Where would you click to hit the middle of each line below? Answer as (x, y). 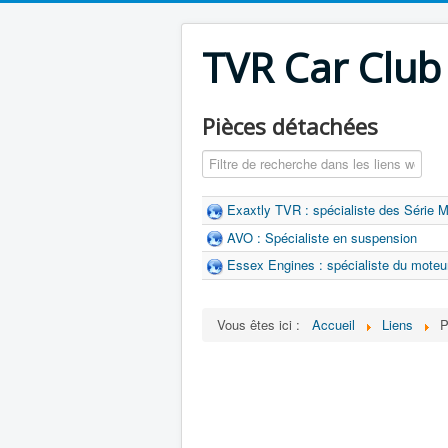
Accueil (333, 324)
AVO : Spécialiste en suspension (322, 237)
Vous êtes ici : (262, 324)
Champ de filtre (248, 158)
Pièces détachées (290, 126)
